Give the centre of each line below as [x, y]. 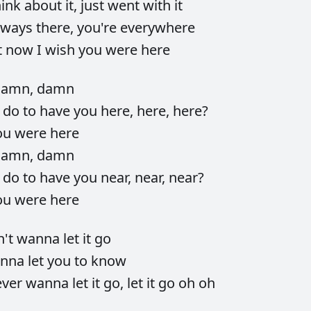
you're [99, 28]
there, [57, 28]
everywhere [158, 28]
